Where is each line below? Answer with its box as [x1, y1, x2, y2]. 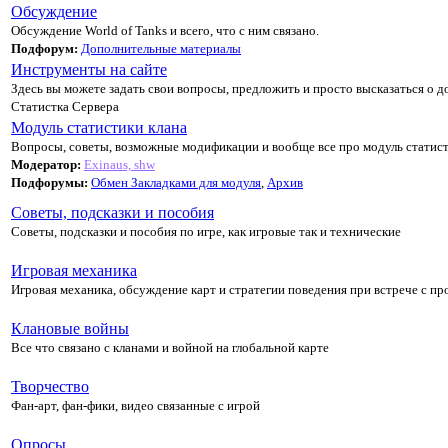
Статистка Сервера [11, 98, 119, 114]
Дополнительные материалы [81, 40, 241, 56]
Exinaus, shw [84, 156, 155, 172]
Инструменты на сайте [11, 60, 167, 78]
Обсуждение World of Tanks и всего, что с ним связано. [11, 22, 319, 38]
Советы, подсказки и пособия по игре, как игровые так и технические [11, 223, 401, 239]
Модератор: [11, 156, 81, 172]
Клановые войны [11, 319, 129, 337]
